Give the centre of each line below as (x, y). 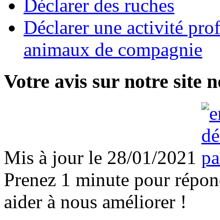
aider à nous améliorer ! (95, 201)
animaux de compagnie (113, 50)
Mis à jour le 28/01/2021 (100, 157)
